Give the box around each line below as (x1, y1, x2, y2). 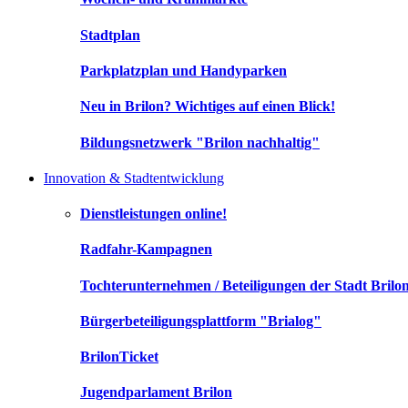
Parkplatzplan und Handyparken (80, 62, 287, 78)
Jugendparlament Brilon (80, 384, 232, 401)
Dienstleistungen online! (80, 206, 227, 222)
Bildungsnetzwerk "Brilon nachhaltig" (80, 134, 320, 150)
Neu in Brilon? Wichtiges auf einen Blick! (80, 98, 335, 115)
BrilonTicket (80, 349, 158, 365)
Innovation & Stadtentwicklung (44, 169, 224, 186)
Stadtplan (80, 26, 140, 43)
